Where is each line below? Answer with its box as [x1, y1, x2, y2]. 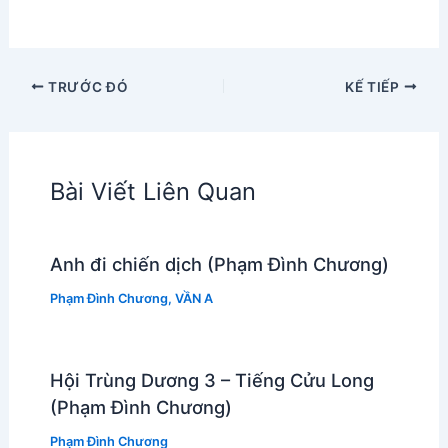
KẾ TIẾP [345, 78, 404, 95]
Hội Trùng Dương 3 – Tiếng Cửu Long [49, 369, 374, 392]
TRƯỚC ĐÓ [44, 78, 129, 95]
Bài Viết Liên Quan [49, 177, 256, 207]
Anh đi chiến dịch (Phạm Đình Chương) [49, 253, 389, 276]
